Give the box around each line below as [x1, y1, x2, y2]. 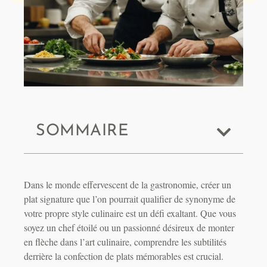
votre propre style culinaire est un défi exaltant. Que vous [24, 207, 236, 220]
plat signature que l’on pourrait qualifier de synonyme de [24, 193, 235, 206]
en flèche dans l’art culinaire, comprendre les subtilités [24, 235, 226, 249]
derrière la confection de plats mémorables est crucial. [24, 250, 223, 263]
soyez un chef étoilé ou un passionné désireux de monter [24, 221, 234, 234]
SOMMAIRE [36, 123, 129, 140]
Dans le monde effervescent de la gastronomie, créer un [24, 178, 231, 191]
